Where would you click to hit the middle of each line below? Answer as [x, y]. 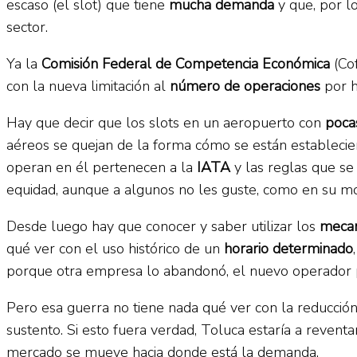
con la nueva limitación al [88, 86]
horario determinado [288, 248]
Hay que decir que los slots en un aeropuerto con [166, 122]
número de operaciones [245, 86]
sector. [27, 27]
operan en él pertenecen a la [100, 167]
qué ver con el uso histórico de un [115, 248]
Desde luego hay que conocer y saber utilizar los [163, 226]
